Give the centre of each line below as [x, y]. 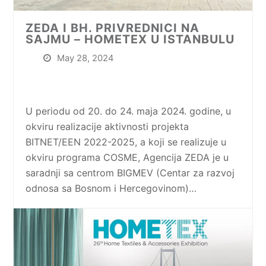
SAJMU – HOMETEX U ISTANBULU [130, 39]
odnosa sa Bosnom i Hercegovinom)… [111, 188]
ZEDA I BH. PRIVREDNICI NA [113, 28]
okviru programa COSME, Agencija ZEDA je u [127, 157]
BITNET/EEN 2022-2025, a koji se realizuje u [126, 142]
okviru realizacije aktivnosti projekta [107, 126]
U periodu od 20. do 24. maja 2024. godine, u [129, 111]
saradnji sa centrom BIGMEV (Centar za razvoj [130, 172]
